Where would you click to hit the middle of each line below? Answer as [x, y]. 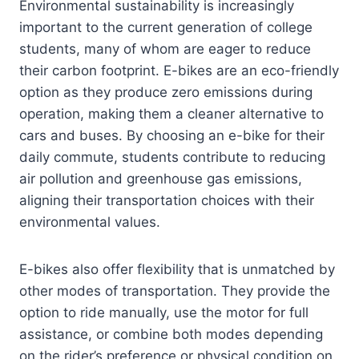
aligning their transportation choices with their [167, 201]
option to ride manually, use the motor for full [164, 313]
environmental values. [90, 222]
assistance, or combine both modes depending [171, 335]
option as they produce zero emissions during [166, 93]
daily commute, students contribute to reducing [172, 157]
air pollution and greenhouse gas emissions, [161, 179]
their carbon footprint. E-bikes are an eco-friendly [179, 71]
